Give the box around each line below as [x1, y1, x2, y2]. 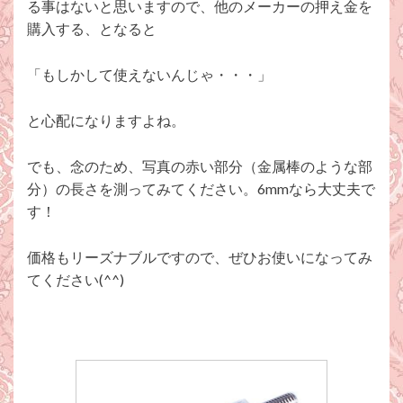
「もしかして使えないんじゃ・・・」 [27, 66, 272, 84]
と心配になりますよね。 [27, 112, 185, 130]
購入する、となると [27, 20, 157, 38]
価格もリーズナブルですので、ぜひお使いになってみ [27, 248, 372, 266]
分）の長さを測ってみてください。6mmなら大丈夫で [27, 180, 375, 198]
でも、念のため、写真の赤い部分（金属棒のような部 [27, 157, 372, 175]
